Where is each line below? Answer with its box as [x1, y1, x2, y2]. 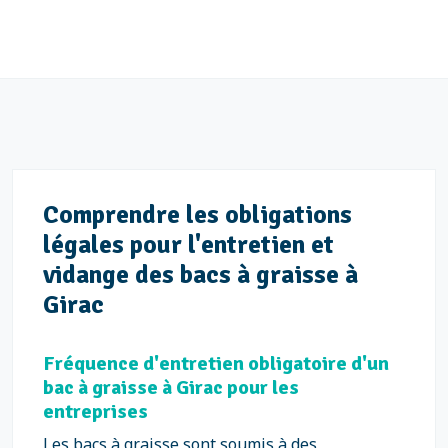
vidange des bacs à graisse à [43, 259, 358, 290]
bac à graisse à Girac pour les [43, 375, 299, 400]
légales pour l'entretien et [43, 229, 334, 260]
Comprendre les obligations [43, 199, 352, 230]
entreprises [43, 399, 148, 424]
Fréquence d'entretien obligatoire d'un [43, 351, 389, 376]
